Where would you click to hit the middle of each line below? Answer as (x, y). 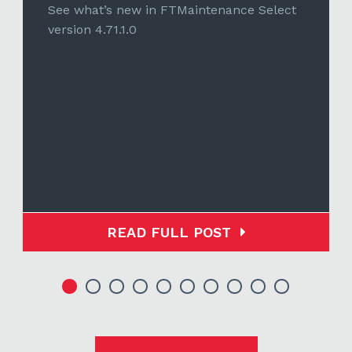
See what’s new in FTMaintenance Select (172, 9)
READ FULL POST (169, 232)
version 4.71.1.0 (92, 29)
